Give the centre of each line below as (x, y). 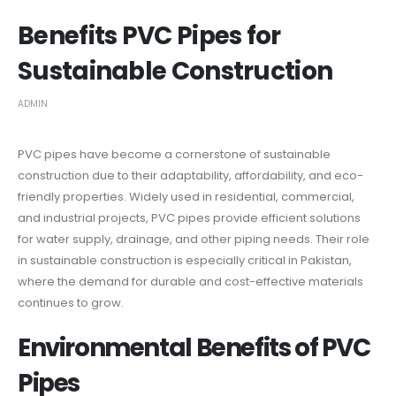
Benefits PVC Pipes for (149, 36)
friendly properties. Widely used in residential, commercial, (186, 196)
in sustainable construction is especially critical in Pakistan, (185, 260)
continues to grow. (71, 302)
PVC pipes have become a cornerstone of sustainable (174, 154)
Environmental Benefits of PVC (194, 347)
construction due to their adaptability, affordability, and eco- (190, 175)
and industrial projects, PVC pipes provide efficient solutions (189, 217)
